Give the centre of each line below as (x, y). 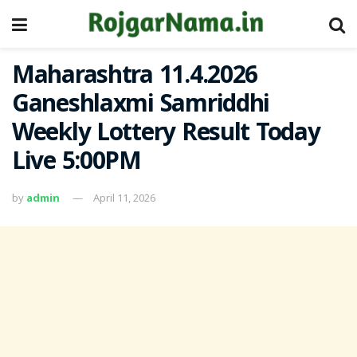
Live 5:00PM (76, 164)
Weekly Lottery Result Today (166, 135)
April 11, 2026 (124, 197)
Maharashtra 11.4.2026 (135, 78)
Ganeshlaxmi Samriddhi (141, 106)
